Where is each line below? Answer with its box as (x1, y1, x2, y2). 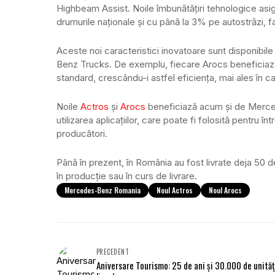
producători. (56, 127, 107, 139)
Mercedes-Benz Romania (64, 184, 141, 195)
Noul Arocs (209, 184, 242, 195)
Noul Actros (157, 184, 193, 195)
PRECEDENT (96, 246, 129, 257)
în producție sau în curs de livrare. (56, 169, 197, 182)
